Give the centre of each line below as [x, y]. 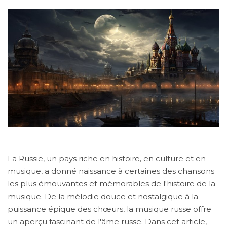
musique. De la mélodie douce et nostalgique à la [103, 196]
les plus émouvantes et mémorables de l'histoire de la [111, 183]
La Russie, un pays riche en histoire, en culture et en [107, 158]
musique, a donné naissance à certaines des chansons [111, 171]
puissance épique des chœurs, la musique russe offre [109, 209]
